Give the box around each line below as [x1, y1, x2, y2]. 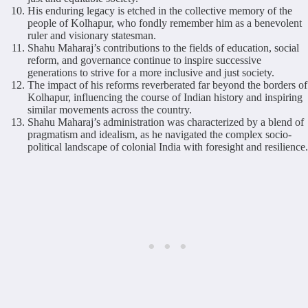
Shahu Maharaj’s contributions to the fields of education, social [27, 41, 299, 54]
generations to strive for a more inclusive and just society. [27, 66, 274, 78]
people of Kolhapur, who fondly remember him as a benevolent [27, 16, 302, 29]
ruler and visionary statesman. [27, 29, 156, 41]
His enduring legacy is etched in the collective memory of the [27, 4, 292, 16]
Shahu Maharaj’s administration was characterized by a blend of [27, 115, 304, 128]
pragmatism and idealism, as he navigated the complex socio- [27, 128, 291, 140]
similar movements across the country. [27, 103, 192, 115]
